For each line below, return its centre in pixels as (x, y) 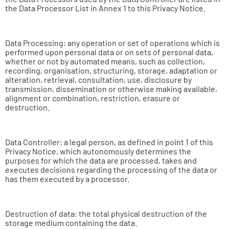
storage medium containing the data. (71, 223)
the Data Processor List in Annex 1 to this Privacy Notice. (105, 8)
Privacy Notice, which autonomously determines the (98, 151)
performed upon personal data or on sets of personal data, (109, 52)
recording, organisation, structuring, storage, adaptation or (111, 70)
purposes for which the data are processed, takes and (101, 160)
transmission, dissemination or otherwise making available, (111, 89)
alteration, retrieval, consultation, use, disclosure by (98, 79)
